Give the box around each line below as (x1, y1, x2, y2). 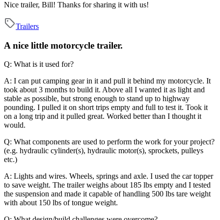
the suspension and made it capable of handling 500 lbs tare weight (4, 190, 211, 198)
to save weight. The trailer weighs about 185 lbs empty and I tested (4, 181, 211, 190)
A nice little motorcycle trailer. (4, 40, 123, 51)
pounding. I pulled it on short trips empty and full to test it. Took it (4, 103, 208, 112)
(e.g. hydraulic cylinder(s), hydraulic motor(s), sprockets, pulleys (4, 146, 203, 155)
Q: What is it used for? (4, 60, 74, 69)
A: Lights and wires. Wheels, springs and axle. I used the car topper (4, 172, 213, 181)
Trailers (16, 22, 39, 30)
